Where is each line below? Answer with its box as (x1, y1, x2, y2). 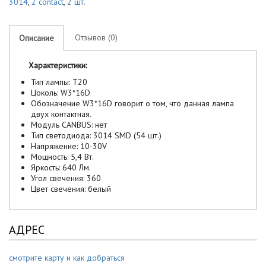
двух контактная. (31, 109, 91, 119)
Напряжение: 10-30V (31, 141, 107, 151)
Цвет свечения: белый (31, 183, 111, 194)
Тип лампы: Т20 (31, 77, 87, 87)
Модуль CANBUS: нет (31, 119, 107, 130)
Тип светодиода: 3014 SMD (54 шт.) (31, 130, 161, 141)
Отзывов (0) (75, 32, 118, 43)
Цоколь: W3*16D (31, 87, 90, 98)
